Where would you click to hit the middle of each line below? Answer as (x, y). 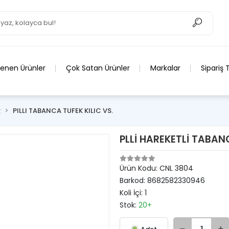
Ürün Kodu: (140, 168)
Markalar (165, 68)
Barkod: (133, 180)
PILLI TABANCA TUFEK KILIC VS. (63, 111)
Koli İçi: (132, 193)
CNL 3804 (176, 168)
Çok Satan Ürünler (98, 68)
